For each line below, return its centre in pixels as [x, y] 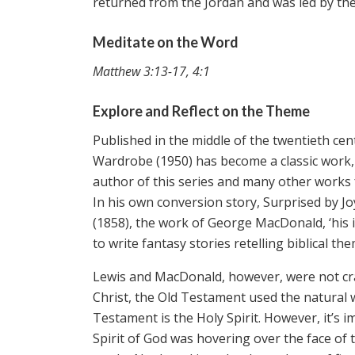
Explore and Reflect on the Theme [201, 111]
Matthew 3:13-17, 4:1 [151, 71]
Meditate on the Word [166, 42]
